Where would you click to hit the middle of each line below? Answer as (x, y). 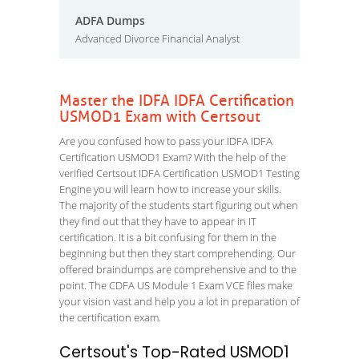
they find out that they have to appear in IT (158, 221)
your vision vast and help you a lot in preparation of (179, 301)
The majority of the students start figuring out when (179, 205)
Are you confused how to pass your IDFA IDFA (166, 141)
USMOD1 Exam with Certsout (160, 117)
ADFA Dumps (110, 20)
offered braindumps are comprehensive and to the (178, 269)
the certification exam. (113, 317)
